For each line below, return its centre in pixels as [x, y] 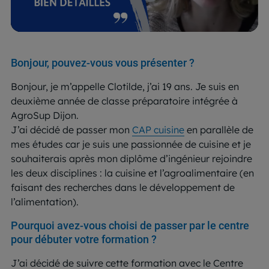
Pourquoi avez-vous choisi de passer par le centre [130, 225]
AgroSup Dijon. [45, 115]
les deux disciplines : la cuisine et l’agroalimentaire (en [132, 173]
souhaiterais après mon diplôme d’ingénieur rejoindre [131, 158]
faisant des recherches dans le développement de [123, 187]
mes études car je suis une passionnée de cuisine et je [131, 144]
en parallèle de [219, 129]
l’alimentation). [45, 201]
